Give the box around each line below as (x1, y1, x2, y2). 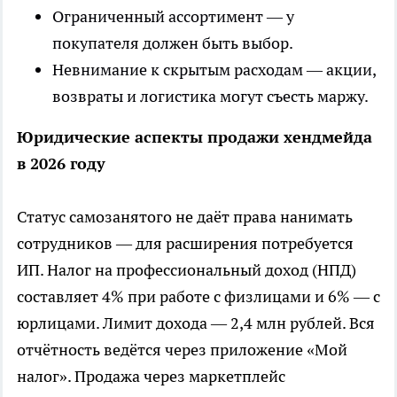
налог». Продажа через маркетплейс (17, 366, 285, 387)
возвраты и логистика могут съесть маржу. (52, 86, 369, 107)
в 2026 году (17, 153, 105, 175)
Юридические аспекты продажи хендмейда (17, 127, 372, 148)
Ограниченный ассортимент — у (52, 6, 294, 27)
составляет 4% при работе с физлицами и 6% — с (17, 286, 380, 307)
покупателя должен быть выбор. (52, 33, 293, 54)
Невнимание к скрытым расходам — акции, (52, 59, 376, 81)
